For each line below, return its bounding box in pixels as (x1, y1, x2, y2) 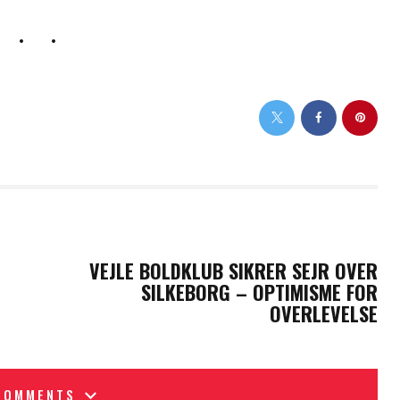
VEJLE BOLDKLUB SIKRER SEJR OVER (89, 255, 379, 285)
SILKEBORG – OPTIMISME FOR (141, 277, 379, 306)
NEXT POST (297, 229, 359, 248)
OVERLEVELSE (270, 298, 379, 328)
